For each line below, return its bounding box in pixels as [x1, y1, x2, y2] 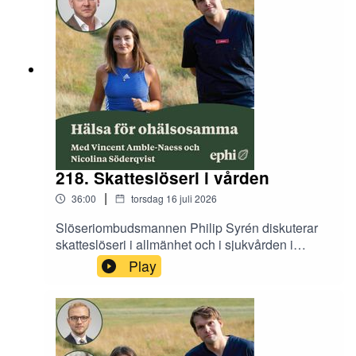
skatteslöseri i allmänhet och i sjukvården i [56, 234, 293, 253]
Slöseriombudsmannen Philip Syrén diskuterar [56, 218, 318, 237]
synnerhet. [56, 251, 118, 270]
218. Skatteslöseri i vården [56, 166, 269, 190]
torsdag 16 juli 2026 [131, 191, 217, 205]
